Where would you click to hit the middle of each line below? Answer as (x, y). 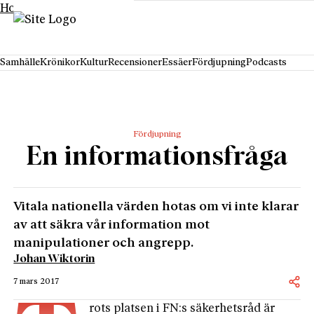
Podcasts (266, 63)
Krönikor (60, 63)
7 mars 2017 (36, 281)
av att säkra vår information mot (112, 225)
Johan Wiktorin (54, 258)
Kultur (94, 63)
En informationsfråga (157, 157)
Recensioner (135, 63)
